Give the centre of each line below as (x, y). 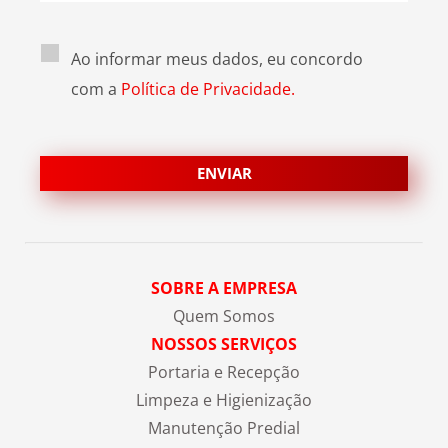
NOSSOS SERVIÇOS (224, 344)
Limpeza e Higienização (224, 400)
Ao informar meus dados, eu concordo (217, 59)
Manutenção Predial (224, 428)
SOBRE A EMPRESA (224, 288)
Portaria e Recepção (224, 372)
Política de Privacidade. (208, 89)
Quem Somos (224, 316)
